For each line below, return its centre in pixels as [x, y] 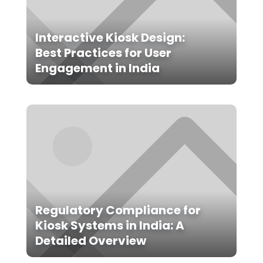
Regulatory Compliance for [118, 210]
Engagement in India [97, 68]
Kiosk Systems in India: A [109, 226]
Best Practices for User [103, 53]
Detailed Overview [90, 241]
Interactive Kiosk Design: [110, 38]
